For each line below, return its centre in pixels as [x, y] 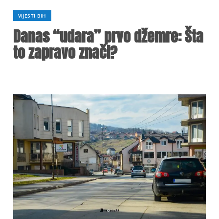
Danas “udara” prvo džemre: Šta [108, 36]
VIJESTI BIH [32, 16]
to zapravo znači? [65, 53]
